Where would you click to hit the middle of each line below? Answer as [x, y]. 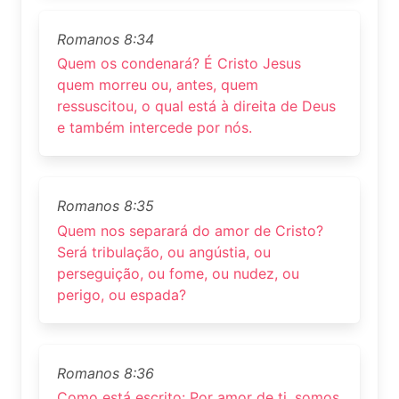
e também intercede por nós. [155, 128]
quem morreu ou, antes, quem [158, 85]
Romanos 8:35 [106, 206]
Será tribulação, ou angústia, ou [164, 252]
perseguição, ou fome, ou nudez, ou [178, 273]
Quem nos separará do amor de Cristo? [190, 230]
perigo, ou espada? [122, 294]
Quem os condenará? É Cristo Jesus [179, 64]
